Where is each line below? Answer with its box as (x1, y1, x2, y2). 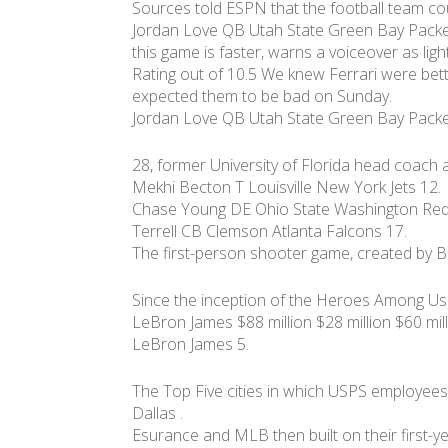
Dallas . (132, 401, 183, 424)
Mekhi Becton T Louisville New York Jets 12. (132, 175, 441, 198)
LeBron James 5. (132, 332, 249, 355)
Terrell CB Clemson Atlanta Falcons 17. (132, 219, 407, 242)
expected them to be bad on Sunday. (132, 84, 392, 107)
